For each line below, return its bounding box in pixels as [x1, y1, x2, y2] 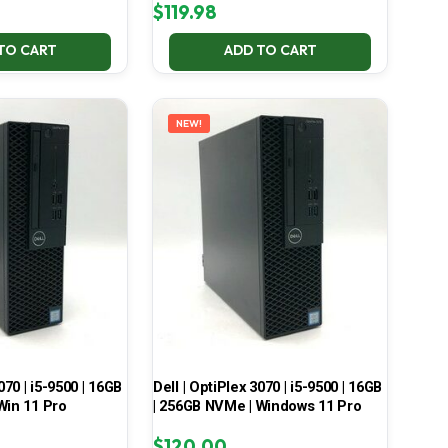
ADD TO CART [223, 41, 317, 60]
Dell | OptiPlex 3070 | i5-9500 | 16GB [152, 378, 382, 397]
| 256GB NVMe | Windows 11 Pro [152, 397, 362, 416]
